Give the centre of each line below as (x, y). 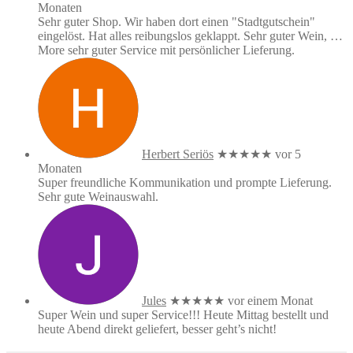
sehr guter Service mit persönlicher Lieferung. (180, 50)
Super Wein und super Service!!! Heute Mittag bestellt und (183, 314)
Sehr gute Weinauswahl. (98, 196)
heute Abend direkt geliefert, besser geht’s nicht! (157, 329)
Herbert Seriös (178, 154)
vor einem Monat (270, 300)
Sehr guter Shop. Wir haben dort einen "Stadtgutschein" (176, 21)
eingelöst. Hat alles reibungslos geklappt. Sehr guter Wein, (182, 35)
